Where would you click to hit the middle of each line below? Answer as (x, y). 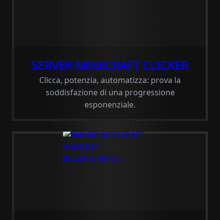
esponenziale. (110, 105)
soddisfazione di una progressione (110, 92)
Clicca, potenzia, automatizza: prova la (110, 80)
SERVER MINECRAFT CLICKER (110, 65)
